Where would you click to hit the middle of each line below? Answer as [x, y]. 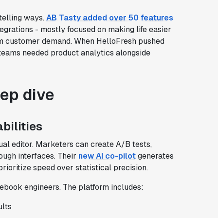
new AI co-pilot [107, 156]
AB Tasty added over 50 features [109, 18]
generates [154, 156]
